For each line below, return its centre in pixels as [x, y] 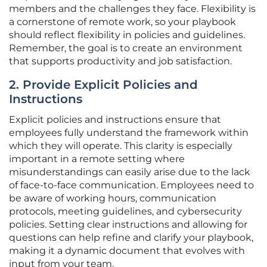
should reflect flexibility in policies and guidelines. [127, 35]
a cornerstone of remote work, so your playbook [122, 22]
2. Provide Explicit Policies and [103, 85]
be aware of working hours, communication [113, 198]
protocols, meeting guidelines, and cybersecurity [125, 212]
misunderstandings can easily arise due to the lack [130, 172]
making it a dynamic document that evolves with [127, 251]
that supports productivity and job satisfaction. [120, 61]
